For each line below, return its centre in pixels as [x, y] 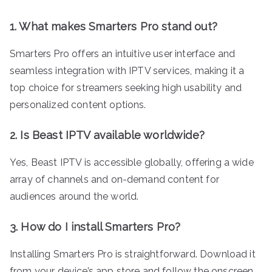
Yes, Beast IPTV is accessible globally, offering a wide [132, 162]
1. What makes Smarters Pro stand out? [114, 26]
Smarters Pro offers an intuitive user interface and [123, 53]
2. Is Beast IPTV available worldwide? [107, 135]
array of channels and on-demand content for [114, 179]
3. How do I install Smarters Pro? [95, 226]
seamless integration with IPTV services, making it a [127, 70]
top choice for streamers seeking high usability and [126, 87]
